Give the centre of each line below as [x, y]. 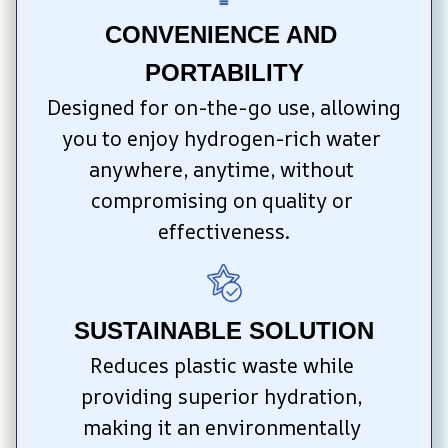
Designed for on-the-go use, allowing [224, 108]
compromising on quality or [221, 201]
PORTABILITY [224, 73]
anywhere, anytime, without [221, 170]
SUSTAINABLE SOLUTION [224, 330]
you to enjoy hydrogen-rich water [221, 139]
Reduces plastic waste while [221, 365]
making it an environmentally [221, 427]
